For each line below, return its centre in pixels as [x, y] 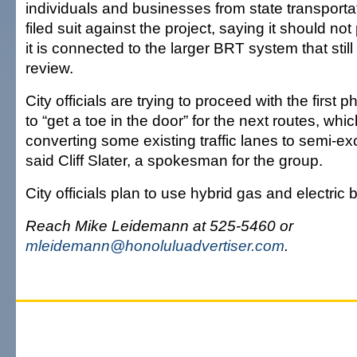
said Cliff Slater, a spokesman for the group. [174, 160]
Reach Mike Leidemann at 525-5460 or [159, 226]
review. [49, 68]
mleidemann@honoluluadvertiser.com [155, 245]
